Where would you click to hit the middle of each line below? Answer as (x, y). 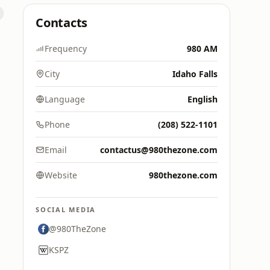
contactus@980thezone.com (159, 150)
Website (61, 175)
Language (65, 99)
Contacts (62, 23)
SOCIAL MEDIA (66, 209)
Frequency (66, 49)
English (202, 99)
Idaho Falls (195, 74)
